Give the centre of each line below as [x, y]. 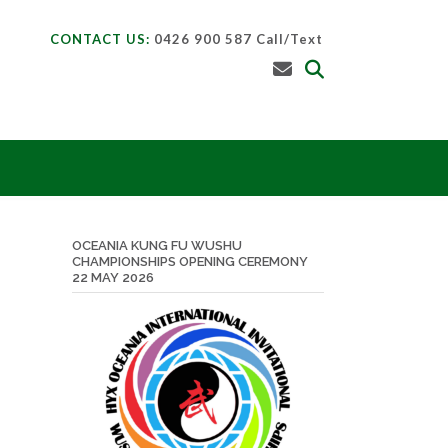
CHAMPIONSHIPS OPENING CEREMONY [189, 261]
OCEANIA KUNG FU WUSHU [156, 245]
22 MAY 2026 [112, 277]
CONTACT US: [100, 39]
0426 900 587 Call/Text [236, 39]
